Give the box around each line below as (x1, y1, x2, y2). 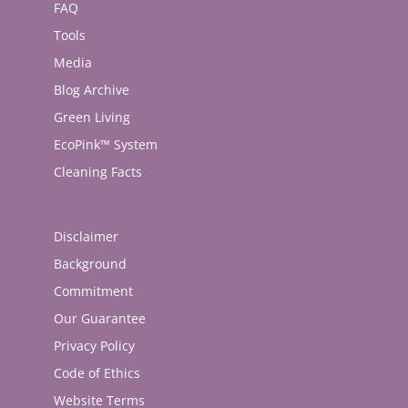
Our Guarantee (53, 310, 146, 328)
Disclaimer (53, 228, 118, 246)
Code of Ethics (53, 364, 140, 382)
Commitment (53, 282, 133, 301)
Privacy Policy (53, 337, 135, 355)
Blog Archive (53, 81, 129, 99)
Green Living (53, 108, 130, 127)
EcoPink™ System (53, 136, 158, 154)
